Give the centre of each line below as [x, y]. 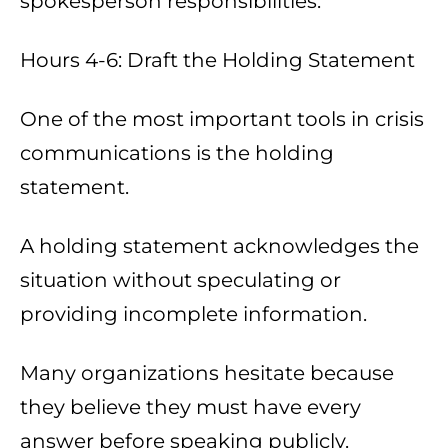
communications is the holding [177, 153]
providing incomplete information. [193, 314]
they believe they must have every [190, 407]
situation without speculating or [180, 280]
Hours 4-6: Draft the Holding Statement [217, 60]
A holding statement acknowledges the [219, 246]
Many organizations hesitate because [207, 373]
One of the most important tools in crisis [222, 119]
